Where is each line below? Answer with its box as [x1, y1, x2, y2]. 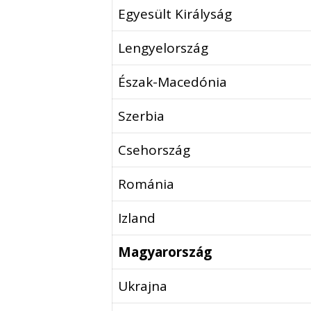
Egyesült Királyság [118, 5, 233, 24]
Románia [118, 175, 175, 194]
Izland [118, 209, 156, 228]
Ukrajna [118, 277, 168, 296]
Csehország [118, 141, 191, 160]
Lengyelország [118, 39, 209, 58]
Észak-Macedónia [118, 73, 228, 92]
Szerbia [118, 107, 165, 126]
